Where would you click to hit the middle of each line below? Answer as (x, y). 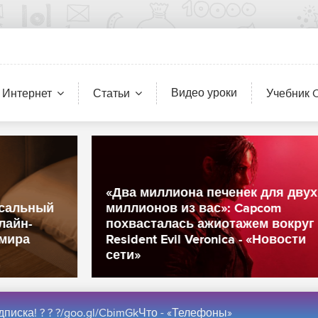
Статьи (111, 94)
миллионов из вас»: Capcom (131, 209)
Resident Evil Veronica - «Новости (143, 240)
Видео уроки (204, 93)
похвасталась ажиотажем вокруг (147, 224)
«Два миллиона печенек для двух (149, 193)
